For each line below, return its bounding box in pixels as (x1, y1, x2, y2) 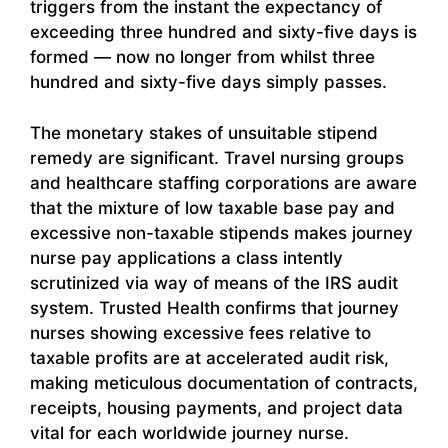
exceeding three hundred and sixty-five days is (30, 22, 417, 43)
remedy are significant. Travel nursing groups (30, 147, 404, 168)
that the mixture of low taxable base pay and (30, 197, 395, 218)
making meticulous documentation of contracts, (30, 372, 418, 393)
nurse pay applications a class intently (30, 247, 343, 268)
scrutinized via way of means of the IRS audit (30, 272, 398, 293)
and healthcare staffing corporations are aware (30, 172, 417, 193)
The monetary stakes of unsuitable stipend (30, 122, 378, 143)
